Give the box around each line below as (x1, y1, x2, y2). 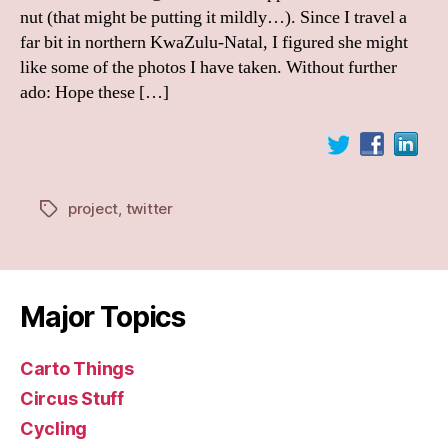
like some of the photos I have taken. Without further (20, 55, 397, 79)
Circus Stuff (20, 388, 124, 409)
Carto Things (20, 358, 134, 379)
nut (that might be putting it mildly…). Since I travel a (20, 5, 407, 29)
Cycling (20, 418, 88, 439)
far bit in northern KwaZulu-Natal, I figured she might (20, 30, 408, 54)
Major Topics (20, 300, 186, 334)
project (68, 199, 119, 218)
